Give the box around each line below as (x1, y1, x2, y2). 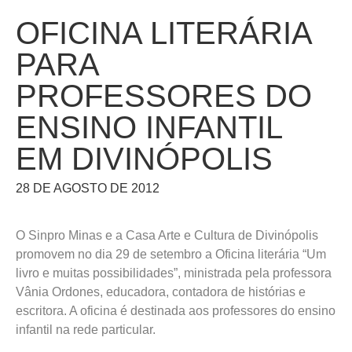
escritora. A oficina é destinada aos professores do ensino (16, 304, 335, 317)
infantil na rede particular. (16, 323, 156, 336)
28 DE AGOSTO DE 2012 (16, 181, 159, 195)
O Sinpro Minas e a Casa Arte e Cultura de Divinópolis (16, 229, 318, 242)
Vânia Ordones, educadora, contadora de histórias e (16, 285, 306, 299)
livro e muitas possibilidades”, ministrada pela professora (16, 266, 332, 280)
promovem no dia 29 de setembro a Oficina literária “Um (16, 247, 326, 261)
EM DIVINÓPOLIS (16, 141, 273, 176)
